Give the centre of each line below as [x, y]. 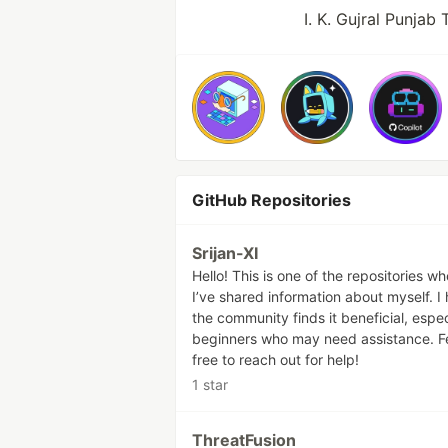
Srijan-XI [225, 252]
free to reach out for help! [275, 359]
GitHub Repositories [271, 199]
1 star [210, 384]
